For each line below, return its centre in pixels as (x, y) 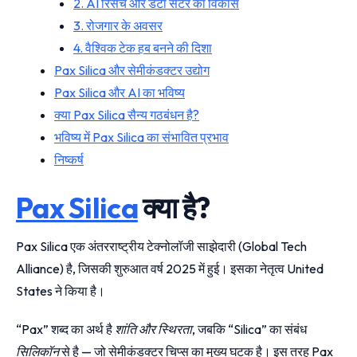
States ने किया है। (61, 291)
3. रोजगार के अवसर (118, 26)
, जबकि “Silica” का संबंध (249, 330)
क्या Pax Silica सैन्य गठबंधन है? (127, 115)
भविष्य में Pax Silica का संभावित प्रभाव (141, 137)
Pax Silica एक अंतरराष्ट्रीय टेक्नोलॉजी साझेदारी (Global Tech (161, 247)
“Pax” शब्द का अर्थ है (65, 330)
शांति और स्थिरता (153, 330)
